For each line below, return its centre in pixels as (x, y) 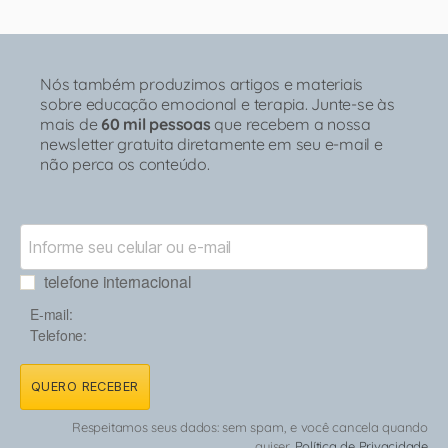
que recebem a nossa (290, 123)
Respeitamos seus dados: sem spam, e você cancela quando (250, 426)
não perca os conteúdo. (125, 163)
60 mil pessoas (156, 123)
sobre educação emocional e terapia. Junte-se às (217, 103)
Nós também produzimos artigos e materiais (202, 83)
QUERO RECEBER (85, 386)
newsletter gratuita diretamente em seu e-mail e (211, 143)
